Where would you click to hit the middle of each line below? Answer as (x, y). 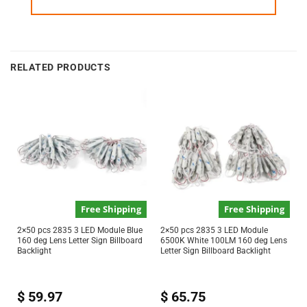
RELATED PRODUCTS (61, 67)
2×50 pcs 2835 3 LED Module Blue (79, 231)
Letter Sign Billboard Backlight (215, 251)
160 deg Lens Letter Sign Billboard (79, 241)
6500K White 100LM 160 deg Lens (223, 241)
